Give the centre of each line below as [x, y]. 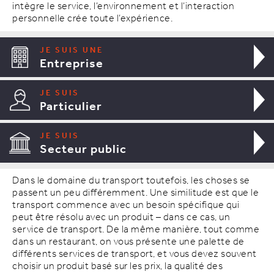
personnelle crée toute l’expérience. [92, 19]
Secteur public [83, 150]
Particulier [71, 107]
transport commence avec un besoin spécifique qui [126, 205]
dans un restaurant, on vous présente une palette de [128, 242]
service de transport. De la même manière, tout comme [136, 230]
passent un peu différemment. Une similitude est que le [135, 193]
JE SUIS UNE [72, 50]
